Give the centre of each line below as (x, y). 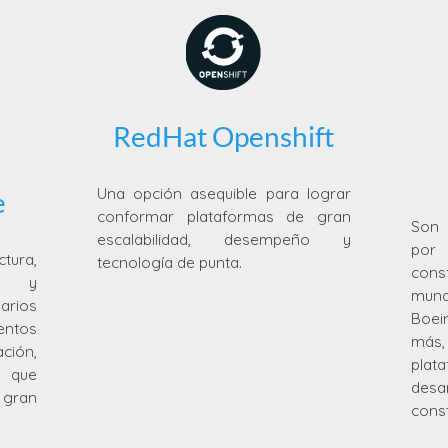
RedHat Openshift (224, 136)
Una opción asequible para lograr (224, 193)
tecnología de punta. (169, 262)
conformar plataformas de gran (224, 216)
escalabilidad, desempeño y (224, 239)
